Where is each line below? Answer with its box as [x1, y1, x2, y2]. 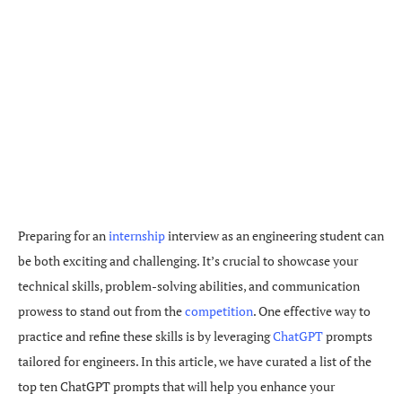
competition [185, 302, 253, 319]
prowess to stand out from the [18, 302, 185, 319]
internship [109, 227, 165, 244]
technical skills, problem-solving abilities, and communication [18, 277, 360, 294]
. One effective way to [253, 302, 371, 319]
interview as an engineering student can [165, 227, 384, 244]
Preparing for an [18, 227, 109, 244]
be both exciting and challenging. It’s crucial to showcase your [18, 252, 358, 269]
